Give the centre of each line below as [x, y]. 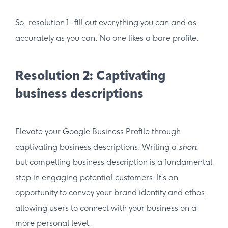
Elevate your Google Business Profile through [98, 131]
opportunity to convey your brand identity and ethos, [111, 192]
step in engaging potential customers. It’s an [97, 177]
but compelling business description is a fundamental [114, 162]
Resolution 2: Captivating [90, 76]
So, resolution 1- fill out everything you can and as [106, 22]
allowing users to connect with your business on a [106, 208]
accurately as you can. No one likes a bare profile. [107, 38]
